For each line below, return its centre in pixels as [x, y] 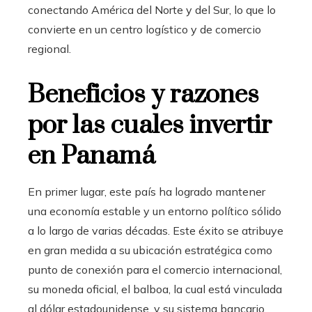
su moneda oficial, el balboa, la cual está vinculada [155, 289]
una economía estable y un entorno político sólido [155, 211]
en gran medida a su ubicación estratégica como [150, 250]
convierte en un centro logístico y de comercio [145, 29]
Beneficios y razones [143, 94]
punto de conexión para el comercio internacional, [155, 269]
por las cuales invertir [150, 125]
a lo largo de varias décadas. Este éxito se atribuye [156, 230]
